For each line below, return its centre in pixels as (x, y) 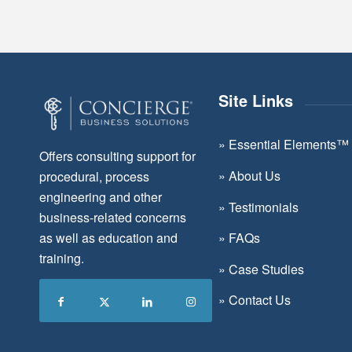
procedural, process (94, 176)
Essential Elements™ (289, 145)
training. (62, 258)
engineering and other (101, 196)
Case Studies (266, 269)
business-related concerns (113, 217)
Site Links (256, 101)
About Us (253, 176)
